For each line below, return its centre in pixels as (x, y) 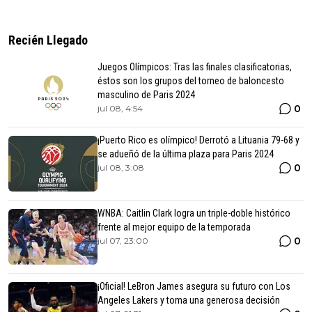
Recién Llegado (48, 40)
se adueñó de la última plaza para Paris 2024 (186, 154)
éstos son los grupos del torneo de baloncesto (191, 80)
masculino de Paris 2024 (146, 94)
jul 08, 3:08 (121, 167)
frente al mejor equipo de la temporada (174, 227)
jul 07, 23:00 (123, 240)
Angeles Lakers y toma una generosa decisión (189, 300)
